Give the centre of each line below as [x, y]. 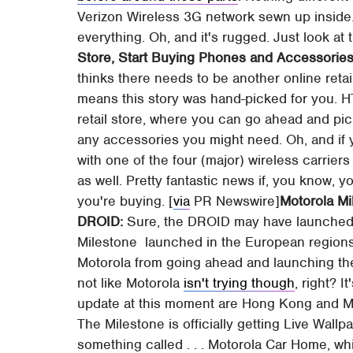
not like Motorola [131, 282]
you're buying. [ [126, 201]
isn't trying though [240, 282]
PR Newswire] [235, 201]
